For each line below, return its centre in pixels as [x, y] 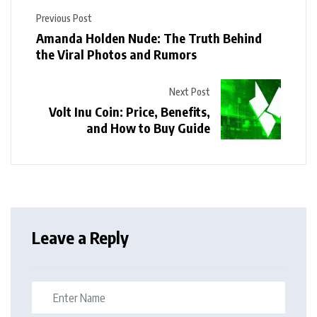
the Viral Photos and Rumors [116, 54]
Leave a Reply [80, 237]
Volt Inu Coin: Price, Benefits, [129, 111]
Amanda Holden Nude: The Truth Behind [149, 38]
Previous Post [64, 18]
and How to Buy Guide [148, 127]
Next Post [190, 91]
